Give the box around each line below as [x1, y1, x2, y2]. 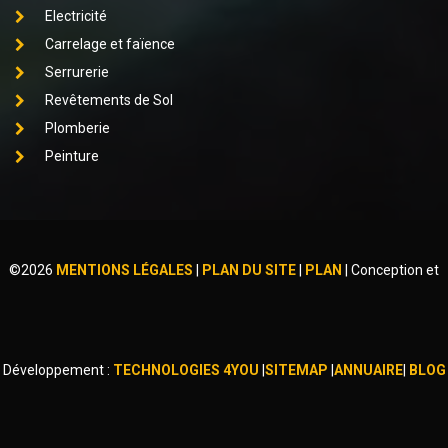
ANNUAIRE [333, 362, 403, 379]
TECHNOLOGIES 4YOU [112, 362, 259, 379]
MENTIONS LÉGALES [56, 262, 193, 279]
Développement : [2, 362, 113, 379]
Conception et [351, 262, 439, 279]
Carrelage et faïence [45, 36, 175, 53]
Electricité [45, 8, 107, 25]
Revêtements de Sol [45, 92, 173, 109]
